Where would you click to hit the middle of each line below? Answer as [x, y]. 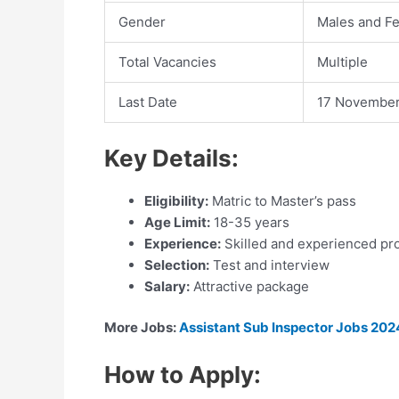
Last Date [148, 102]
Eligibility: [176, 200]
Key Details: [171, 158]
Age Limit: [177, 222]
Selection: [177, 265]
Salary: [167, 286]
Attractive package [249, 286]
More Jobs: [140, 327]
